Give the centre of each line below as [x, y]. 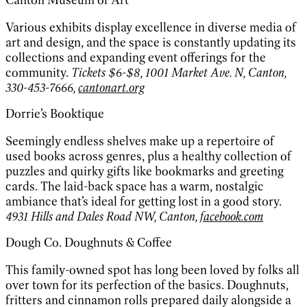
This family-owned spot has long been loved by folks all [152, 270]
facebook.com [232, 217]
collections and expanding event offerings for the [136, 58]
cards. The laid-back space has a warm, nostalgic [135, 187]
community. [38, 73]
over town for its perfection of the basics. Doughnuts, [147, 285]
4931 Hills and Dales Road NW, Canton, [103, 217]
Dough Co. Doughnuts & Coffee [89, 243]
